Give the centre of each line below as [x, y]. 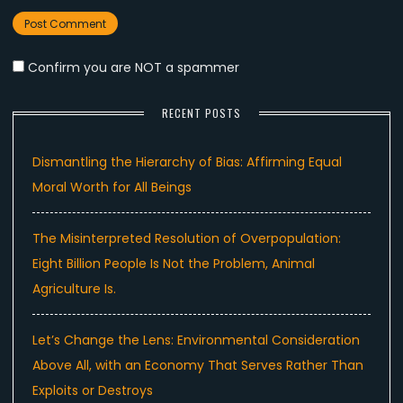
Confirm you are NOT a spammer [132, 68]
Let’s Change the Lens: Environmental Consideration [196, 340]
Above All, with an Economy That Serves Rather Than [198, 366]
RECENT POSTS [201, 113]
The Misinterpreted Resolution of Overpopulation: [187, 239]
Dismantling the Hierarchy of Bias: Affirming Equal [187, 162]
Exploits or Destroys [93, 391]
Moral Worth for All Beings [112, 188]
